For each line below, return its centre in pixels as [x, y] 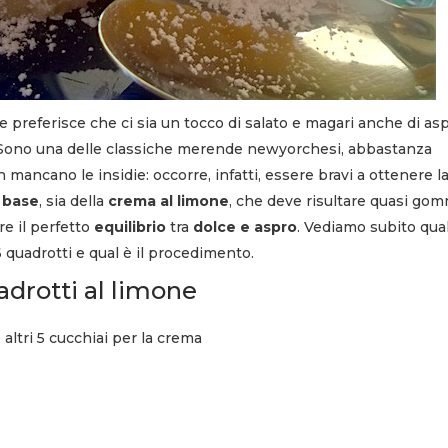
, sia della [73, 200]
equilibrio [130, 226]
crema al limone [168, 200]
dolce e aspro [245, 226]
